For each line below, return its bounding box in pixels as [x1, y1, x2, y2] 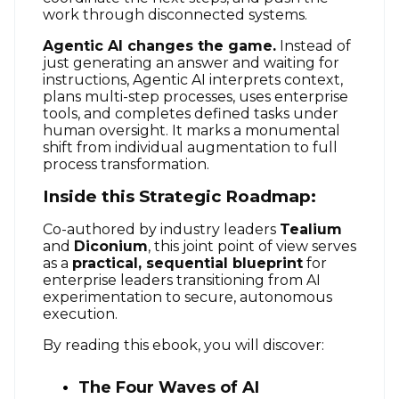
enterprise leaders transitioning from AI [43, 271, 321, 289]
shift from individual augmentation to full [43, 138, 338, 156]
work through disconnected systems [43, 5, 305, 23]
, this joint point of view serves [148, 237, 356, 255]
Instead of [276, 37, 351, 54]
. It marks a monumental [166, 121, 340, 139]
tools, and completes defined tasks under [43, 104, 338, 122]
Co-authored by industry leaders [43, 220, 280, 238]
